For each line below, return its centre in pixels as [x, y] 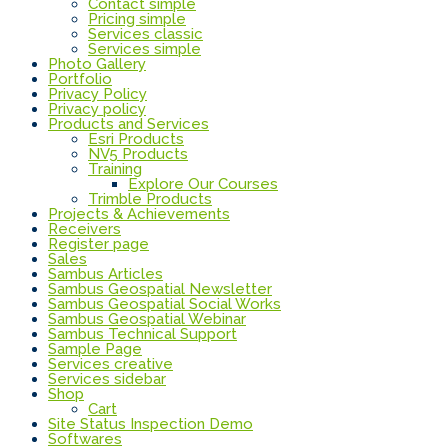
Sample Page [95, 348]
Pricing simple [137, 18]
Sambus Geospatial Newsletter [160, 288]
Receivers [84, 228]
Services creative [110, 363]
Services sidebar [107, 378]
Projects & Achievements [139, 213]
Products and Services [128, 123]
